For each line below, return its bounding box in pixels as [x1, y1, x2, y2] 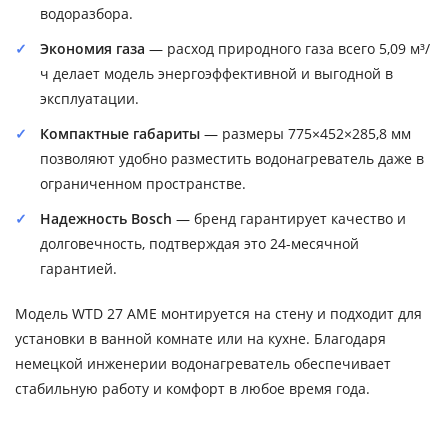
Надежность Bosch [40, 209, 172, 228]
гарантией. [40, 259, 117, 278]
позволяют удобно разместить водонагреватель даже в [40, 149, 424, 168]
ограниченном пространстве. [40, 174, 246, 193]
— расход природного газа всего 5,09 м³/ [145, 39, 430, 58]
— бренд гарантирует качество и [172, 209, 406, 228]
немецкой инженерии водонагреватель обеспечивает [15, 354, 391, 373]
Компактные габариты [40, 124, 200, 143]
